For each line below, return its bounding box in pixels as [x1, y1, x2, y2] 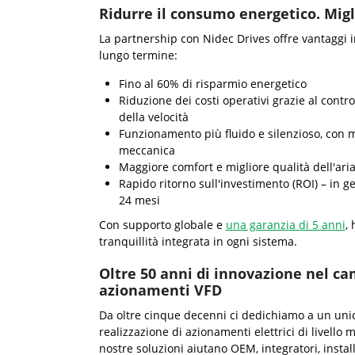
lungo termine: [98, 48, 177, 63]
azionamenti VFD [98, 281, 222, 300]
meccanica [118, 143, 175, 158]
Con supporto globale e [98, 217, 226, 233]
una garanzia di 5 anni [225, 217, 345, 233]
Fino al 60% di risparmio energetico [118, 76, 307, 92]
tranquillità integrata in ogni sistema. [98, 234, 297, 250]
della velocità [118, 109, 189, 125]
